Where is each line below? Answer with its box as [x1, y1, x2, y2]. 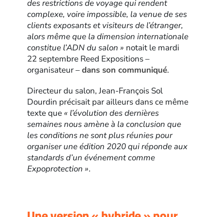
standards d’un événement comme [27, 152, 155, 164]
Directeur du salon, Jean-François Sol [27, 85, 163, 97]
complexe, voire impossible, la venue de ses [27, 9, 187, 20]
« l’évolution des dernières [64, 108, 159, 119]
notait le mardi [124, 42, 180, 54]
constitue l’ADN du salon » [27, 42, 124, 54]
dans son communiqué [82, 64, 168, 76]
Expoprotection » [27, 163, 89, 175]
